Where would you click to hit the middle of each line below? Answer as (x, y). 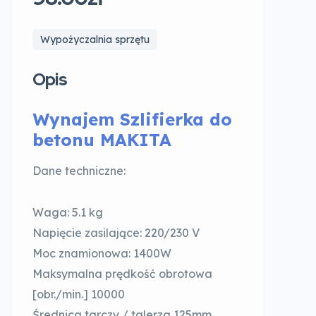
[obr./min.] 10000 (79, 294)
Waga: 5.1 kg (68, 212)
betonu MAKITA (102, 140)
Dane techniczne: (79, 171)
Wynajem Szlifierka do (132, 119)
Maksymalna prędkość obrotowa (122, 274)
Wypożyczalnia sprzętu (95, 39)
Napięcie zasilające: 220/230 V (116, 233)
